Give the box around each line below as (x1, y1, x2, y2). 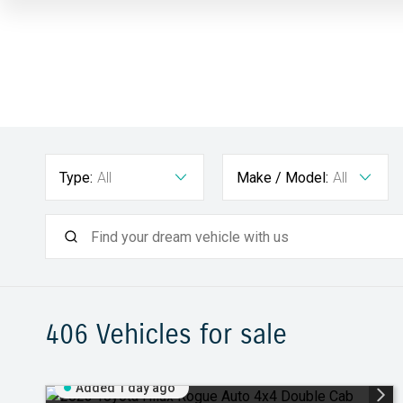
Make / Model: (237, 169, 328, 186)
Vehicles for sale (88, 318, 287, 351)
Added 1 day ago (76, 381, 175, 395)
